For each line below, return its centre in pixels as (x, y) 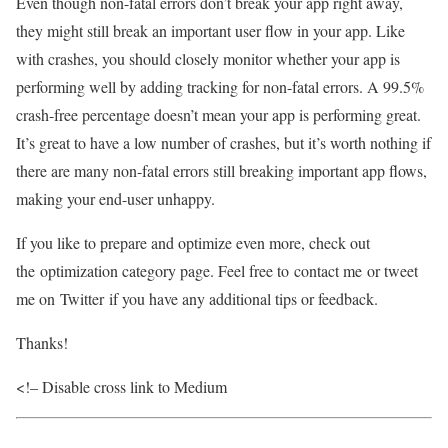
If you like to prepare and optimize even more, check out (193, 243)
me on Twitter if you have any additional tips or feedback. (197, 299)
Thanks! (42, 343)
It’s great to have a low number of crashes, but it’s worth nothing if (223, 143)
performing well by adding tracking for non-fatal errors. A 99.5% (220, 87)
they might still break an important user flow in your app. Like (210, 31)
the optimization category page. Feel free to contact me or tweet (217, 271)
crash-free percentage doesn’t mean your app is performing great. (218, 115)
